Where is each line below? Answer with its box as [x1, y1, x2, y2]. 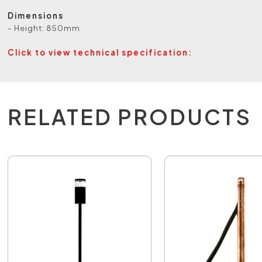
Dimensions [8, 11, 64, 20]
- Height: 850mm [8, 23, 81, 33]
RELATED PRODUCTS [8, 104, 252, 130]
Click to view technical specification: [8, 47, 193, 57]
